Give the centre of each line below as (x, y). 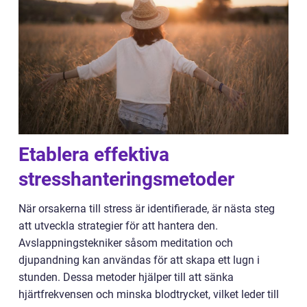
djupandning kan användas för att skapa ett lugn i (139, 260)
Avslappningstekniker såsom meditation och (126, 243)
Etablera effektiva (94, 154)
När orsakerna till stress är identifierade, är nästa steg (147, 208)
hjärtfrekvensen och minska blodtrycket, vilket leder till (149, 294)
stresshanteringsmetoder (126, 179)
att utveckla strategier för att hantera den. (118, 225)
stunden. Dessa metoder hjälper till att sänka (126, 277)
